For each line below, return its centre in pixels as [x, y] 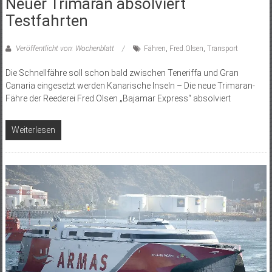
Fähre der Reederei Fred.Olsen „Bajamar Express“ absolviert [118, 98]
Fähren [155, 48]
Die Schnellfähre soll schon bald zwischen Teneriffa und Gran [122, 73]
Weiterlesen [33, 130]
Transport [222, 48]
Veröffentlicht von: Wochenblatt [65, 48]
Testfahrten [46, 20]
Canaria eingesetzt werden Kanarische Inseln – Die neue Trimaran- [130, 85]
